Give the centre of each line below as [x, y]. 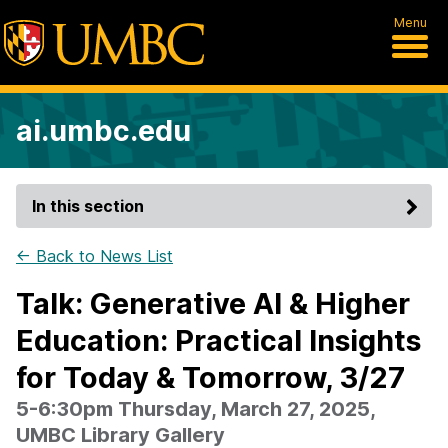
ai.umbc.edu [103, 130]
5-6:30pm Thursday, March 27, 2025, [195, 409]
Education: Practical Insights [218, 340]
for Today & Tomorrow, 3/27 [210, 377]
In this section [88, 206]
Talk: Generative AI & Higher [213, 303]
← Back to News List [94, 256]
